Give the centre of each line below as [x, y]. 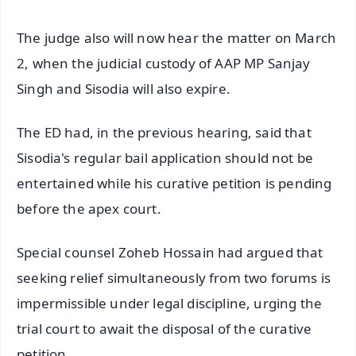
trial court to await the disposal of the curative [164, 328]
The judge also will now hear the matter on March [177, 38]
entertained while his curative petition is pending [174, 184]
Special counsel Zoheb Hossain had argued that [170, 252]
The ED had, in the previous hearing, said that [164, 133]
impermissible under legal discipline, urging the [170, 303]
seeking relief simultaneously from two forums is [174, 277]
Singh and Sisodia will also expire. [124, 89]
